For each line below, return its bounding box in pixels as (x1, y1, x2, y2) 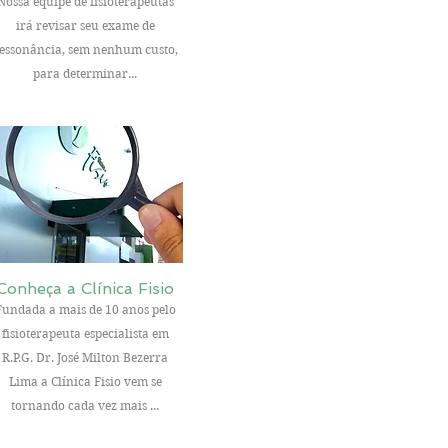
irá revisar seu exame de (15, 18, 155, 33)
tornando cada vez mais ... (11, 398, 160, 413)
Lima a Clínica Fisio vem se (8, 374, 162, 389)
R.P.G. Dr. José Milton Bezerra (2, 350, 169, 365)
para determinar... (33, 66, 138, 81)
